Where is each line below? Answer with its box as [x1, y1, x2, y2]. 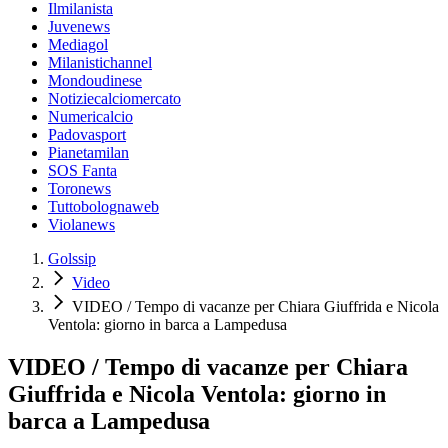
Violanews [48, 216, 115, 234]
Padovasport [48, 126, 126, 144]
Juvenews [48, 18, 110, 36]
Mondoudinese [48, 72, 142, 90]
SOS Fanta [48, 162, 117, 180]
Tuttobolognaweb [48, 198, 159, 216]
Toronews [48, 180, 111, 198]
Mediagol [48, 36, 108, 54]
